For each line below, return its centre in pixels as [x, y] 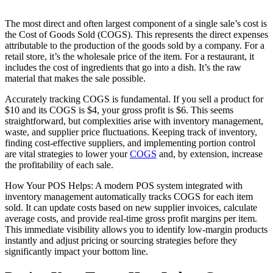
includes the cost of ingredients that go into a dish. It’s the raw [123, 67]
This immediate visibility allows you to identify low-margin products [136, 229]
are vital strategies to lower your [67, 154]
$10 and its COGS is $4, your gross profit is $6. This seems [119, 110]
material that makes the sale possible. [75, 78]
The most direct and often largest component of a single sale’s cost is [136, 23]
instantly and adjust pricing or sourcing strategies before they [121, 240]
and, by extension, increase [210, 154]
